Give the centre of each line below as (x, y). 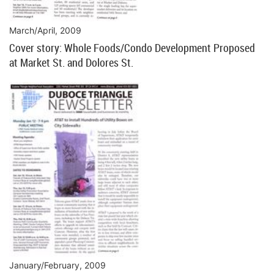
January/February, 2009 (57, 265)
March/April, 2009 (45, 30)
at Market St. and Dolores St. (71, 62)
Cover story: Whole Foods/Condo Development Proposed (132, 47)
